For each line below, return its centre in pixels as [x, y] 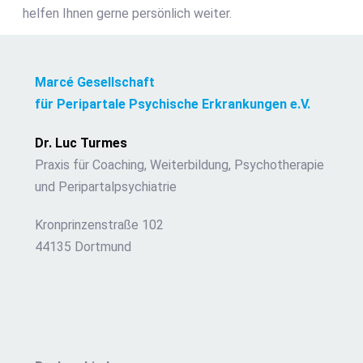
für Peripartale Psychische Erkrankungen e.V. [172, 104]
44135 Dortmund [83, 247]
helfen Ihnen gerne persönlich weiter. [127, 14]
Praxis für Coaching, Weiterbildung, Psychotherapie [179, 164]
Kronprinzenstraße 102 [99, 225]
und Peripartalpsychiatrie [105, 186]
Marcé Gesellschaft [94, 82]
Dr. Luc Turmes [81, 143]
